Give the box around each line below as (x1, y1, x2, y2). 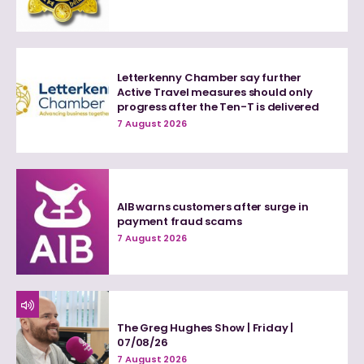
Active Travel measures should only (117, 84, 313, 101)
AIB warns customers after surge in (117, 198, 309, 214)
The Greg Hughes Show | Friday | (117, 320, 294, 336)
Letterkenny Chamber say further (117, 70, 302, 86)
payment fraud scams (117, 213, 242, 229)
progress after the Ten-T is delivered (117, 99, 319, 115)
